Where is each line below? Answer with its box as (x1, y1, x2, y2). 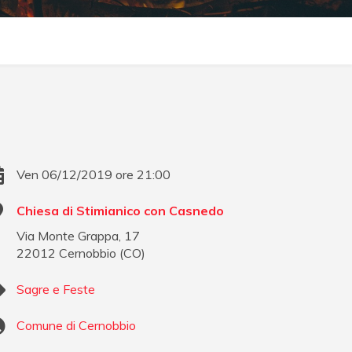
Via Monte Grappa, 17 (16, 228, 141, 244)
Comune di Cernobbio (16, 317, 137, 334)
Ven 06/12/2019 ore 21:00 (16, 167, 171, 183)
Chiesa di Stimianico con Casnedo (16, 203, 225, 219)
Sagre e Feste (16, 281, 96, 298)
